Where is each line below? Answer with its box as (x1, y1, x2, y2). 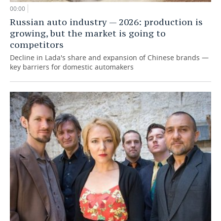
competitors (10, 38, 64, 50)
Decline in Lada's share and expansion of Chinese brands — (10, 52, 209, 62)
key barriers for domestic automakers (10, 62, 134, 72)
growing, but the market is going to (10, 27, 166, 39)
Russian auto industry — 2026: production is (10, 16, 203, 28)
